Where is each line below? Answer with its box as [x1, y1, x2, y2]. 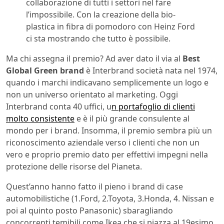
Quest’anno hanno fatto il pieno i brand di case [6, 181, 183, 192]
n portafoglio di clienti [111, 101, 195, 112]
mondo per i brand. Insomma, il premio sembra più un [6, 125, 212, 136]
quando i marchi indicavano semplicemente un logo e [6, 77, 208, 88]
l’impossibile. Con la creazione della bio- [26, 9, 175, 20]
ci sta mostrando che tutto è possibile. [26, 33, 170, 44]
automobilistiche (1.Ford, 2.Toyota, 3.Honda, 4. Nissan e [6, 193, 214, 204]
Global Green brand [6, 65, 84, 76]
